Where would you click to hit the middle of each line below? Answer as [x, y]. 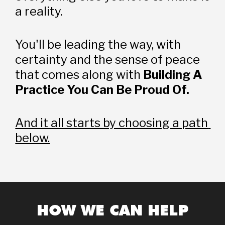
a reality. [39, 11]
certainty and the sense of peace [108, 59]
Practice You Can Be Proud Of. [102, 89]
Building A [173, 74]
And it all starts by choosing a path [112, 123]
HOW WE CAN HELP [113, 210]
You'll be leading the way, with [98, 44]
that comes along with [79, 74]
